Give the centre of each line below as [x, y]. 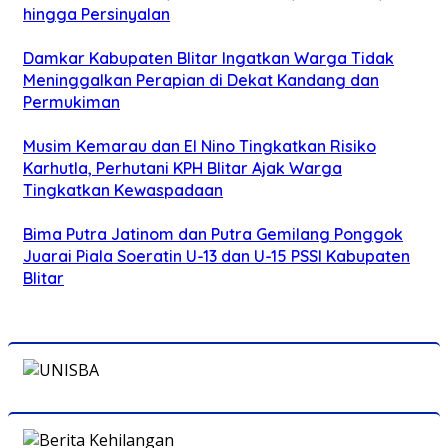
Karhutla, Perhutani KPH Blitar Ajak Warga [182, 167]
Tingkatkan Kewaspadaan [123, 189]
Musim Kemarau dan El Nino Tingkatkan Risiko [199, 145]
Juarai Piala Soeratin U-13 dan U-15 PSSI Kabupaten [216, 255]
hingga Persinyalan [96, 13]
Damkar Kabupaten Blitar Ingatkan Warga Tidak [208, 57]
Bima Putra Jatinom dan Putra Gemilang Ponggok [213, 233]
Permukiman [71, 101]
